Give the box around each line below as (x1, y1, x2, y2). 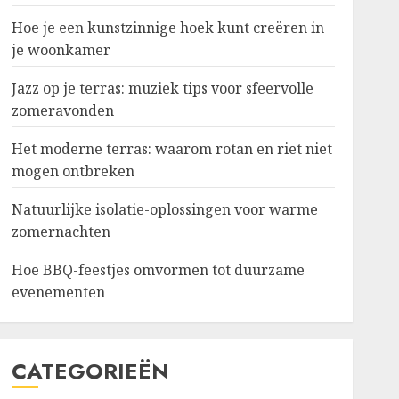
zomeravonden (11, 101, 114, 120)
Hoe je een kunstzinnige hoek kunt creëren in (11, 18, 324, 37)
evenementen (11, 282, 105, 302)
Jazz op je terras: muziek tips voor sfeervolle (11, 78, 313, 98)
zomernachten (11, 222, 110, 241)
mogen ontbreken (11, 161, 134, 181)
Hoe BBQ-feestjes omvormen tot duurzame (11, 260, 305, 280)
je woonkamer (11, 40, 110, 60)
